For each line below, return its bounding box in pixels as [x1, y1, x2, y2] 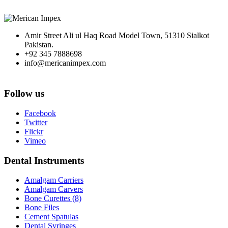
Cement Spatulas [24, 212, 78, 221]
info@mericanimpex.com [24, 59, 106, 68]
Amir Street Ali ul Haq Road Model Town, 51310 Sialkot [24, 31, 209, 40]
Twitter [24, 118, 47, 127]
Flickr [24, 127, 43, 136]
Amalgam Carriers [24, 176, 83, 185]
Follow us [4, 88, 44, 99]
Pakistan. [24, 40, 53, 49]
